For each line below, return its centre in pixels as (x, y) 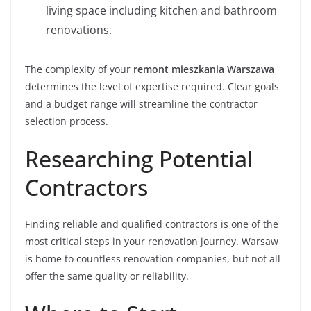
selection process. (67, 121)
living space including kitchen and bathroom (161, 10)
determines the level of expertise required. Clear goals (152, 86)
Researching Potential (139, 159)
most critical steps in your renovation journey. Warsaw (152, 241)
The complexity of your (79, 69)
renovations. (79, 30)
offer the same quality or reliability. (107, 276)
